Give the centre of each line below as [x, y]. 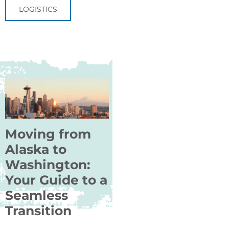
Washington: [48, 164]
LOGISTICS [38, 9]
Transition [38, 210]
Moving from [48, 134]
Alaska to [36, 149]
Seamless [37, 195]
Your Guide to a [56, 180]
